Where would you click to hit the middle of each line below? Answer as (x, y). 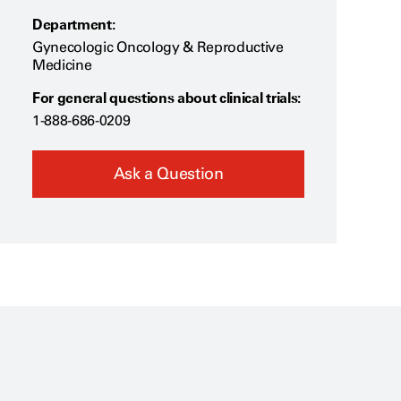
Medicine (62, 65)
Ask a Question (168, 174)
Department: (74, 25)
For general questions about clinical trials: (166, 98)
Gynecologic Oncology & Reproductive (158, 47)
